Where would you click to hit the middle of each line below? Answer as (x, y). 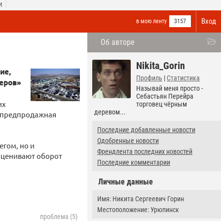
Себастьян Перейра (165, 96)
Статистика (183, 78)
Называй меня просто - (169, 88)
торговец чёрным (162, 104)
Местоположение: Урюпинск (138, 210)
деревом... (110, 112)
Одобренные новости (128, 141)
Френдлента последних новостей (145, 151)
